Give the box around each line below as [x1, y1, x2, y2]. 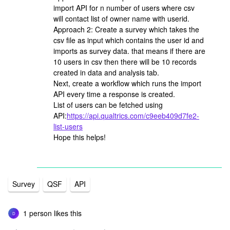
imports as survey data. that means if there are [53, 46, 205, 56]
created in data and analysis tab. [53, 67, 159, 78]
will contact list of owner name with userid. [53, 13, 189, 24]
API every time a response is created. [53, 89, 175, 99]
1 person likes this [23, 208, 82, 218]
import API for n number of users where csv [53, 3, 195, 13]
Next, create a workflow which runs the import [53, 78, 201, 88]
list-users [53, 121, 83, 131]
